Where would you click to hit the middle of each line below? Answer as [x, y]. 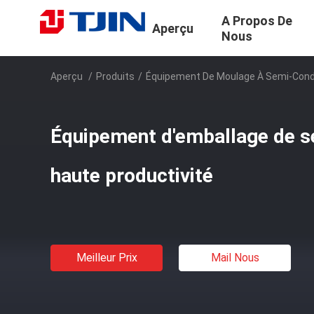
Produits [115, 76]
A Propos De [257, 21]
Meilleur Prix [107, 258]
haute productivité [132, 176]
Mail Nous [235, 258]
